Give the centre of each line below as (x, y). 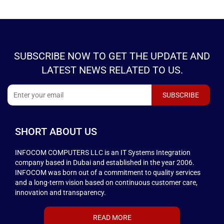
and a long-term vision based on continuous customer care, (106, 182)
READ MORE (112, 217)
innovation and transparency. (60, 192)
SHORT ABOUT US (56, 131)
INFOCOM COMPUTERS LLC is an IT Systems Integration (103, 152)
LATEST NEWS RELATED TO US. (112, 70)
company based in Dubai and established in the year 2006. (105, 162)
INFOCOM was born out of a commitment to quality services (108, 172)
